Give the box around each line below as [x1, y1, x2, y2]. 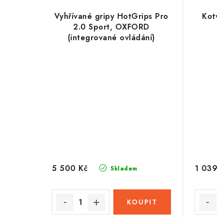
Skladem [108, 164, 138, 173]
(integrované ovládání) [67, 31, 155, 43]
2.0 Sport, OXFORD [73, 21, 150, 32]
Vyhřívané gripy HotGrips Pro [54, 10, 169, 22]
